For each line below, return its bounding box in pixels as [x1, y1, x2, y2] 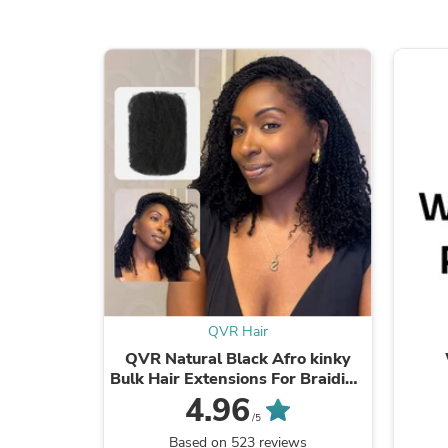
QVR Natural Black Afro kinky [124, 347, 351, 370]
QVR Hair [207, 321, 268, 341]
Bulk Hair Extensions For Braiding [110, 367, 366, 390]
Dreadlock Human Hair [151, 387, 324, 410]
